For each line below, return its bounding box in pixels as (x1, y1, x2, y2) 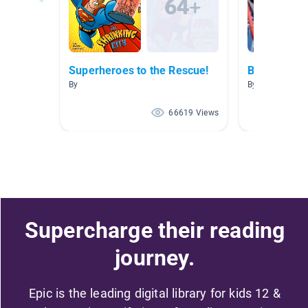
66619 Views (168, 108, 219, 118)
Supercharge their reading (24, 217, 285, 243)
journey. (115, 244, 195, 271)
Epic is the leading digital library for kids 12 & (29, 285, 280, 300)
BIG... (247, 64, 277, 78)
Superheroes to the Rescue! (69, 64, 209, 78)
